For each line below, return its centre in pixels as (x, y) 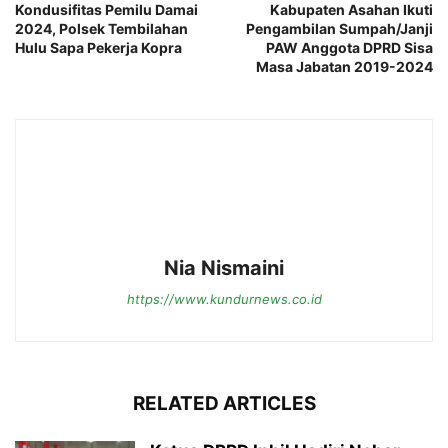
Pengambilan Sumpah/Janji (339, 28)
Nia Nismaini (224, 267)
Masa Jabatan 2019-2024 (344, 66)
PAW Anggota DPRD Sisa (349, 47)
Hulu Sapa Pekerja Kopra (98, 47)
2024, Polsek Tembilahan (101, 28)
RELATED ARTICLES (224, 403)
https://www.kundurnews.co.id (224, 298)
